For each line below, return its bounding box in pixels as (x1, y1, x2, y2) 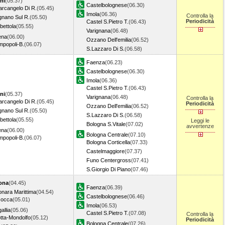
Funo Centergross (86, 157, 131, 163)
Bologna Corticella (86, 139, 130, 145)
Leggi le (190, 118, 209, 124)
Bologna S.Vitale (86, 121, 126, 127)
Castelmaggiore (86, 148, 125, 154)
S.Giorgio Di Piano (86, 166, 131, 172)
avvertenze (186, 123, 214, 129)
